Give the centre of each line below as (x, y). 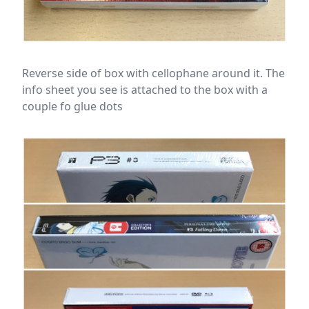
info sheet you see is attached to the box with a (145, 90)
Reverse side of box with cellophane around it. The (153, 73)
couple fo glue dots (72, 107)
